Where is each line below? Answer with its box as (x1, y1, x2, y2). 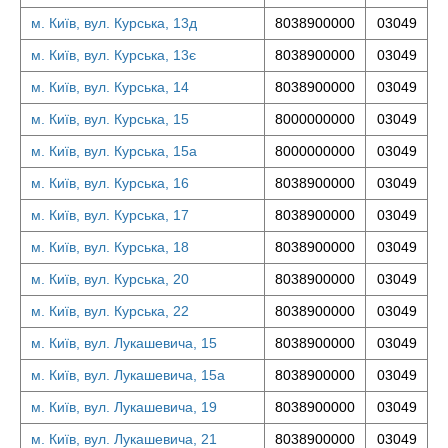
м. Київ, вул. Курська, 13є (31, 47, 196, 63)
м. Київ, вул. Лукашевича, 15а (31, 367, 225, 383)
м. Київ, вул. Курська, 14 (31, 79, 189, 95)
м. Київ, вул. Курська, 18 (31, 239, 189, 255)
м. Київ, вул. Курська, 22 (31, 303, 189, 319)
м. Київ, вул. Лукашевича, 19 (31, 399, 217, 415)
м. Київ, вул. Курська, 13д (31, 15, 197, 31)
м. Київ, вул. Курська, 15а (31, 143, 197, 159)
